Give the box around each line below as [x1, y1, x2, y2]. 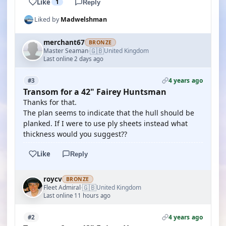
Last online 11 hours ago [43, 192, 110, 199]
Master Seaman [43, 46, 88, 55]
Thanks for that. [23, 97, 77, 107]
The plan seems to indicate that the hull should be [23, 108, 194, 118]
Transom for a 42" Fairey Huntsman [23, 86, 166, 97]
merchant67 [43, 38, 85, 47]
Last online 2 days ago [43, 55, 103, 63]
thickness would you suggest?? [23, 129, 127, 139]
